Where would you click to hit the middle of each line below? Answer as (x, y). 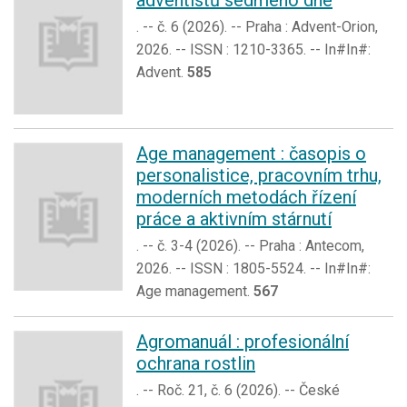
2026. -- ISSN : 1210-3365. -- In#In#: (253, 50)
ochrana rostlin (196, 364)
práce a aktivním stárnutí (234, 219)
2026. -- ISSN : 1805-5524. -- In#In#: (253, 269)
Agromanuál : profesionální (243, 342)
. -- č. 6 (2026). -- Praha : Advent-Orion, (257, 27)
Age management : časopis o (251, 154)
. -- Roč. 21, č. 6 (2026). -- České (238, 391)
